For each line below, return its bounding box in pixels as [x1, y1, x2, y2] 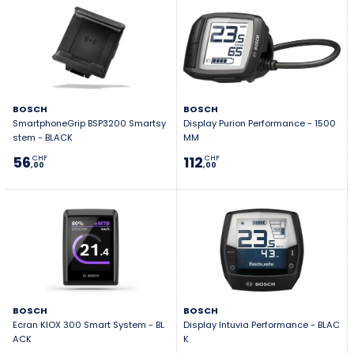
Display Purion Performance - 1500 [183, 116, 336, 130]
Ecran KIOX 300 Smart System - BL [13, 318, 164, 332]
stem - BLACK [13, 130, 73, 144]
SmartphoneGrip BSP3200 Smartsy [13, 116, 166, 130]
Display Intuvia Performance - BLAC [183, 318, 340, 332]
